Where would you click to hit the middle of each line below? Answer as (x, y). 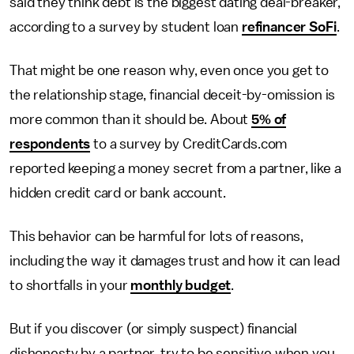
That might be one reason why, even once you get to (169, 70)
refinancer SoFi (289, 26)
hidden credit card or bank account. (118, 192)
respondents (50, 143)
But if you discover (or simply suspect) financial (154, 328)
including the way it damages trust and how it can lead (175, 260)
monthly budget (181, 285)
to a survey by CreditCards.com (189, 143)
